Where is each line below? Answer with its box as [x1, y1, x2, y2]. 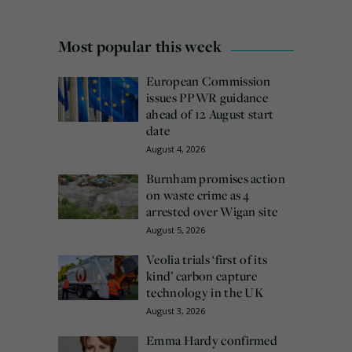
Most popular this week [58, 35, 222, 57]
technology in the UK [146, 284, 264, 302]
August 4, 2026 [146, 143, 205, 156]
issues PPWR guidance [146, 89, 269, 107]
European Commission [146, 72, 271, 90]
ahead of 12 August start [146, 105, 274, 123]
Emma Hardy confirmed [146, 332, 278, 350]
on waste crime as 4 [146, 186, 250, 204]
